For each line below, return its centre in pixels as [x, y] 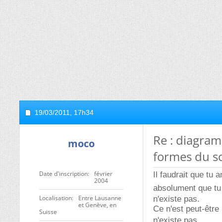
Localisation [55, 198]
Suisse [48, 212]
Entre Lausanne [100, 198]
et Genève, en [97, 205]
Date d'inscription [63, 174]
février [103, 174]
